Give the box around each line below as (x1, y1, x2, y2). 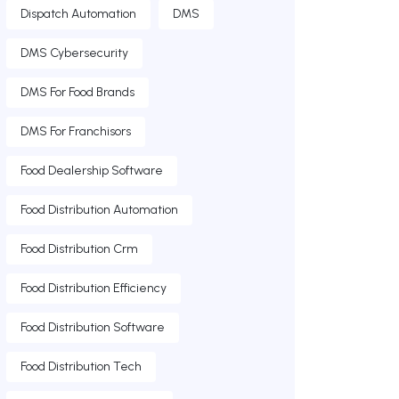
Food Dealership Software (20, 163, 163, 179)
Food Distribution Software (20, 320, 165, 336)
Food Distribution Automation (20, 202, 178, 218)
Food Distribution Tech (20, 359, 142, 375)
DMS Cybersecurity (20, 45, 128, 61)
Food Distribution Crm (20, 241, 138, 257)
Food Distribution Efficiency (20, 281, 167, 297)
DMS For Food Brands (20, 85, 134, 101)
